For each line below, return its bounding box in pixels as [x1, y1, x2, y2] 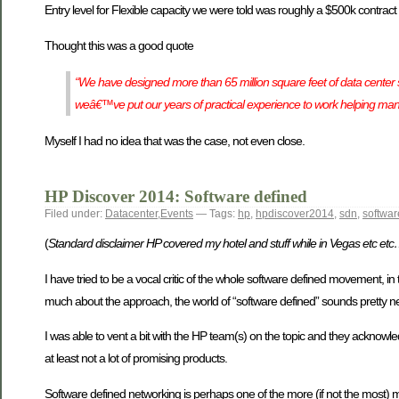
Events [160, 208, 193, 221]
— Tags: [193, 208, 238, 221]
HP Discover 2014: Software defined [45, 187, 307, 207]
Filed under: [45, 208, 105, 221]
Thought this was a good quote [45, 37, 193, 53]
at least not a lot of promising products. [45, 351, 227, 366]
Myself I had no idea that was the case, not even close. [45, 133, 305, 148]
